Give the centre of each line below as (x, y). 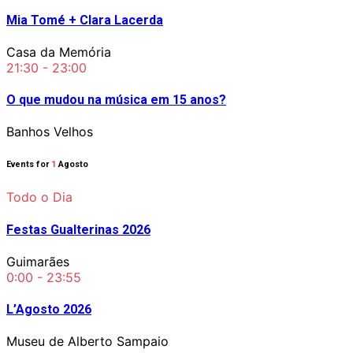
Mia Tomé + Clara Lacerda (85, 20)
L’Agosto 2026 (49, 310)
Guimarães (38, 261)
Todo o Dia (39, 197)
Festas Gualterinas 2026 (78, 229)
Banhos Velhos (50, 132)
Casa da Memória (59, 52)
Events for (29, 165)
